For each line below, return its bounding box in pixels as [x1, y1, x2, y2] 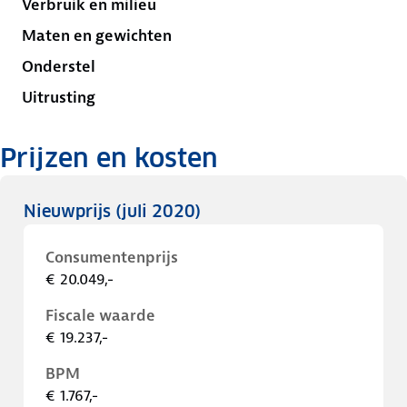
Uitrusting [22, 87, 95, 107]
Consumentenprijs [45, 247, 178, 267]
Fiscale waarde [45, 305, 155, 325]
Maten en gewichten [22, 25, 172, 45]
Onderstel [22, 56, 95, 76]
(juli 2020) [115, 201, 201, 222]
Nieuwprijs [24, 201, 115, 222]
